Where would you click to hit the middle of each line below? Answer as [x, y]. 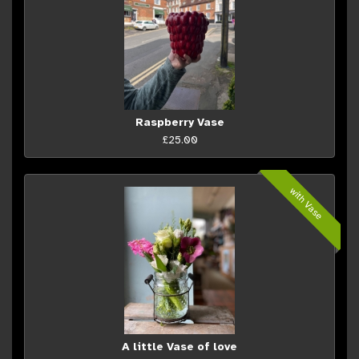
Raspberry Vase [179, 122]
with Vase [307, 204]
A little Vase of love [179, 346]
